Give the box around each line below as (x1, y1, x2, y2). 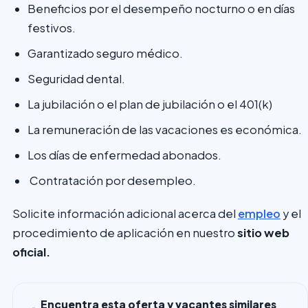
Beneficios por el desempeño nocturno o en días (27, 1, 295, 16)
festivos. (27, 21, 76, 35)
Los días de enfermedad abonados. (27, 148, 221, 162)
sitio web (235, 225, 289, 240)
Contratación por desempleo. (27, 173, 196, 188)
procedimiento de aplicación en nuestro (12, 225, 235, 240)
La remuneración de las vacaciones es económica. (27, 122, 302, 137)
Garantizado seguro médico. (27, 46, 183, 60)
